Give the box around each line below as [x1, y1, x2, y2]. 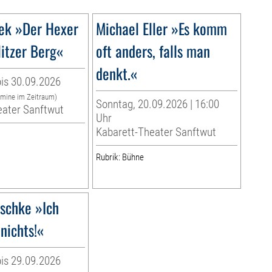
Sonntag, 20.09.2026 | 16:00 [95, 97, 219, 112]
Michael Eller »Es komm [95, 17, 227, 40]
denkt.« [95, 62, 137, 85]
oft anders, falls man [95, 39, 210, 63]
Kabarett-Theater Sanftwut [95, 125, 216, 140]
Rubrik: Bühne [95, 152, 144, 163]
